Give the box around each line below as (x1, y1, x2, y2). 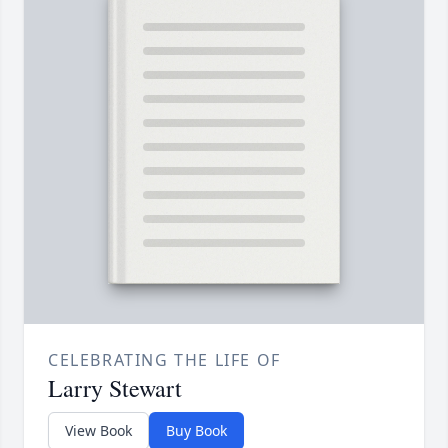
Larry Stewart (48, 372, 182, 405)
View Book (65, 421, 132, 441)
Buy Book (166, 421, 227, 441)
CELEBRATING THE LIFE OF (48, 349, 281, 372)
